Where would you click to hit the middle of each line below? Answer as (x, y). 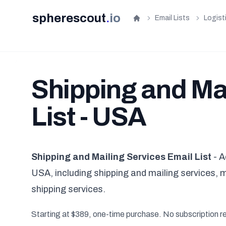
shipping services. (68, 189)
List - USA (89, 117)
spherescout (69, 18)
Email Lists (172, 18)
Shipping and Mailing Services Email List (121, 157)
